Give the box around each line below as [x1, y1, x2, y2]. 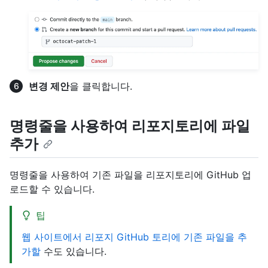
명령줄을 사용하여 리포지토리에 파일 [10, 117, 250, 135]
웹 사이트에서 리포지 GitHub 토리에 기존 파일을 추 [22, 230, 247, 243]
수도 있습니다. [41, 245, 106, 257]
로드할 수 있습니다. [10, 182, 95, 195]
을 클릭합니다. [69, 80, 132, 92]
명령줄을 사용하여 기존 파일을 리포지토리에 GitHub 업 [10, 168, 251, 181]
